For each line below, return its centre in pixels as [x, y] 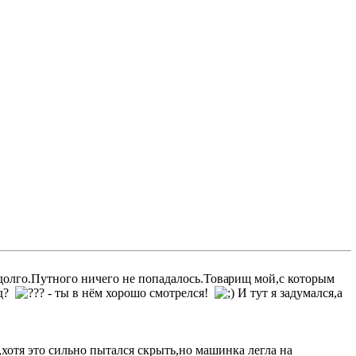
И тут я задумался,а [288, 292]
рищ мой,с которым [281, 278]
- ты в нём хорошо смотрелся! [130, 292]
